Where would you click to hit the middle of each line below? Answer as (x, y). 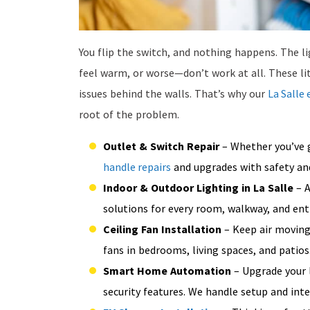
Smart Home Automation (167, 271)
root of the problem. (129, 115)
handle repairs (137, 167)
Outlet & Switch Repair (161, 146)
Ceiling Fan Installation (162, 229)
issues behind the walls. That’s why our (173, 94)
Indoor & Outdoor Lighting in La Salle (198, 188)
